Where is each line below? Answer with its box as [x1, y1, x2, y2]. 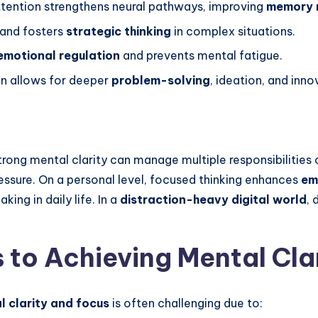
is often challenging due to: [109, 295, 263, 310]
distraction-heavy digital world [120, 192, 307, 207]
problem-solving [111, 72, 210, 87]
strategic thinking [66, 23, 171, 38]
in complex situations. [171, 23, 295, 38]
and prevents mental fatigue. [120, 48, 283, 63]
